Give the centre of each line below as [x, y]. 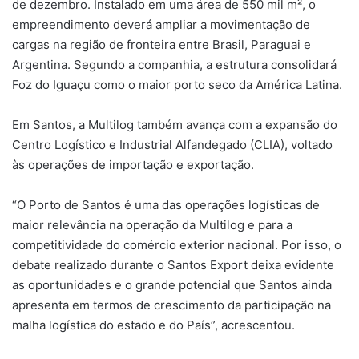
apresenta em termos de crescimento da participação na [171, 305]
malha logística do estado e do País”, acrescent [145, 325]
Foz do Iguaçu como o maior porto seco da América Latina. [177, 85]
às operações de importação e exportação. [133, 165]
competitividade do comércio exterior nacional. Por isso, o [177, 245]
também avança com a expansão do [236, 125]
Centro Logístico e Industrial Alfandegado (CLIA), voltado [172, 145]
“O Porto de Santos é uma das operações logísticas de [166, 205]
